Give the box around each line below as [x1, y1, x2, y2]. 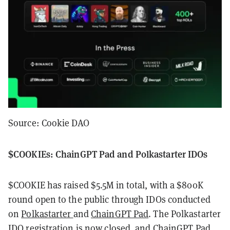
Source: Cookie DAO [8, 117, 89, 129]
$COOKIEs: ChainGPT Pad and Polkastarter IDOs [8, 147, 208, 160]
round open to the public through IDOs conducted [8, 193, 210, 205]
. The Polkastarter [148, 207, 221, 220]
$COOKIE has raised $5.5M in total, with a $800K [8, 179, 203, 191]
